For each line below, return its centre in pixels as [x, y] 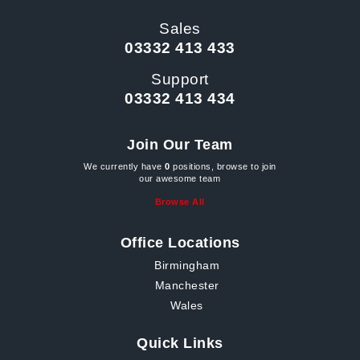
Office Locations [180, 243]
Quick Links [180, 344]
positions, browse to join [223, 167]
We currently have [125, 167]
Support [180, 80]
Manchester [187, 286]
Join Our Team [180, 145]
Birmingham [187, 266]
